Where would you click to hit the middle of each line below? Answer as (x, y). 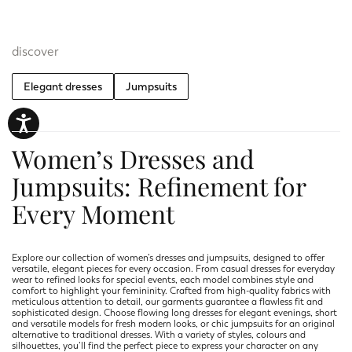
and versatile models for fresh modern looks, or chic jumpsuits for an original (173, 324)
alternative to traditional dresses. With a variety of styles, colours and (159, 335)
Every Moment (93, 214)
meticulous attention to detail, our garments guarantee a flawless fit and (167, 302)
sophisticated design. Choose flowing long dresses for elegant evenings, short (174, 313)
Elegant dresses (63, 87)
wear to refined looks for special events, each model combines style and (163, 280)
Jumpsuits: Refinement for (159, 186)
